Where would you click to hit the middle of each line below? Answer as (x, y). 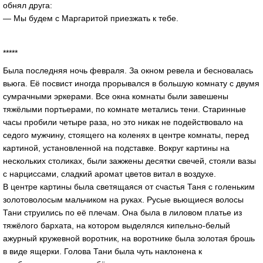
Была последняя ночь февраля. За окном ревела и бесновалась (128, 71)
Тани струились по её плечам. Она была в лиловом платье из (122, 213)
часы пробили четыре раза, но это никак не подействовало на (123, 122)
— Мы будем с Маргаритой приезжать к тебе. (91, 18)
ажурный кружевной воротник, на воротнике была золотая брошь (129, 239)
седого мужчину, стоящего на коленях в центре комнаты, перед (126, 135)
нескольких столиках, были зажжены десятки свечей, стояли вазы (129, 161)
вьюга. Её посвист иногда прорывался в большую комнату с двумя (131, 84)
